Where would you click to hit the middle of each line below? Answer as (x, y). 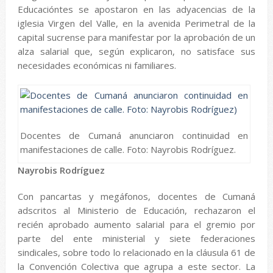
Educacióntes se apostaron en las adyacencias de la (136, 9)
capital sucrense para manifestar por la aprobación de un (136, 37)
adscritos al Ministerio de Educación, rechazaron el (136, 210)
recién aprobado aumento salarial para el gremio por (136, 224)
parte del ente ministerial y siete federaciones (136, 238)
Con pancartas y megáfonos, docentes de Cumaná (136, 196)
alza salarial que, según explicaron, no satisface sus (136, 51)
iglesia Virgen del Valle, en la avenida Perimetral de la (136, 23)
